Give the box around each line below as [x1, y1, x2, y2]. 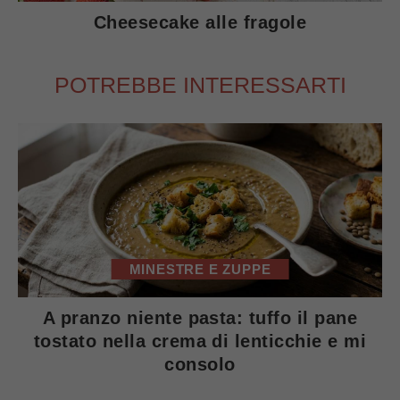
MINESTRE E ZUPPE [129, 262, 271, 277]
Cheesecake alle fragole [93, 12, 307, 32]
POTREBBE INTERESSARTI [54, 72, 346, 97]
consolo [164, 354, 236, 374]
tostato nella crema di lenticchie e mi [33, 331, 367, 351]
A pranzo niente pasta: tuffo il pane [42, 308, 358, 328]
